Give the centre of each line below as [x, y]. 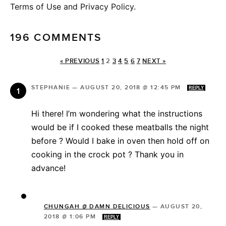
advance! [50, 168]
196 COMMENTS [56, 38]
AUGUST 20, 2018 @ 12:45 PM [132, 88]
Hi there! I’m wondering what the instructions [117, 114]
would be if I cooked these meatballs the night [120, 127]
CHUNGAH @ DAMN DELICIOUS [97, 207]
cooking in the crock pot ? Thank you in [107, 155]
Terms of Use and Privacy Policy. [73, 7]
